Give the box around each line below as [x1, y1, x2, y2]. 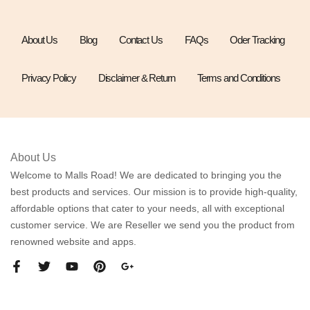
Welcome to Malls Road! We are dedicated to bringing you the [10, 169, 282, 181]
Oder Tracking [230, 33, 285, 46]
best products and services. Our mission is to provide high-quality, [10, 185, 298, 197]
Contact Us [118, 33, 163, 46]
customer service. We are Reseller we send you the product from [10, 219, 295, 230]
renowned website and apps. [10, 235, 136, 247]
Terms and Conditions [197, 71, 280, 84]
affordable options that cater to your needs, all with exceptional [10, 202, 284, 214]
